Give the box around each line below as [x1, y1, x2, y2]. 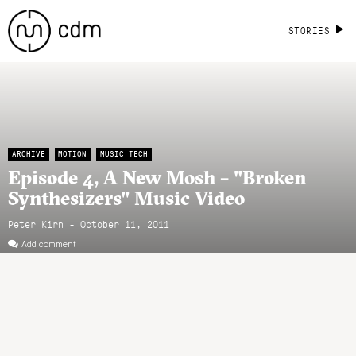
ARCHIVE [11, 148, 45, 159]
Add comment [21, 239, 76, 250]
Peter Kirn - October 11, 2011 [8, 216, 169, 230]
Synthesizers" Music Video [8, 185, 245, 210]
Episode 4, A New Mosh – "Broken [8, 164, 306, 189]
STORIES [288, 24, 331, 37]
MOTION [58, 148, 87, 159]
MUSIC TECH [99, 148, 148, 159]
